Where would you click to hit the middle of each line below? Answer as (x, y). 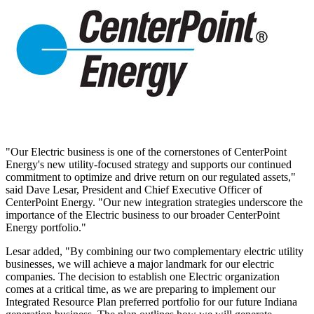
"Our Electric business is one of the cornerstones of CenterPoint (146, 151)
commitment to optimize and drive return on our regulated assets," (151, 177)
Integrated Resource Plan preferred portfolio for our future (135, 301)
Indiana (281, 301)
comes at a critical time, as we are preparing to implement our (141, 289)
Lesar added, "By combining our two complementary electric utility (155, 251)
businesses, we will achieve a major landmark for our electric (140, 264)
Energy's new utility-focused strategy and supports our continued (149, 164)
